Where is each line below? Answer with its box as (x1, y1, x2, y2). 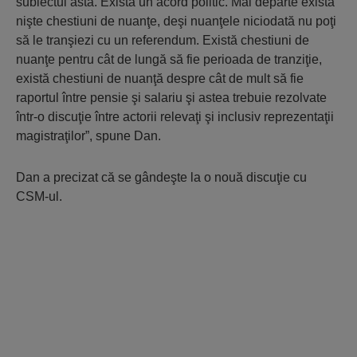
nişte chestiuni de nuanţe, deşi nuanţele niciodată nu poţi (16, 14, 336, 28)
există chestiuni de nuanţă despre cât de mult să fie (16, 72, 304, 85)
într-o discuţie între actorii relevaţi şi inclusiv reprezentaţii (16, 110, 334, 124)
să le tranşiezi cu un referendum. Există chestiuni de (16, 33, 309, 47)
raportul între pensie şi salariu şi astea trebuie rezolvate (16, 91, 327, 104)
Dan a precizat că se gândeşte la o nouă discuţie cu (16, 171, 307, 184)
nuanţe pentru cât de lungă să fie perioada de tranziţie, (16, 53, 322, 66)
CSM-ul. (16, 190, 62, 203)
